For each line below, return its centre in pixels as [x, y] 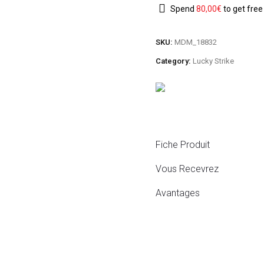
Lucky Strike [213, 61]
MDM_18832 [196, 42]
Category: [174, 61]
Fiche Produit [183, 144]
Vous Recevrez [187, 169]
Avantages [178, 193]
